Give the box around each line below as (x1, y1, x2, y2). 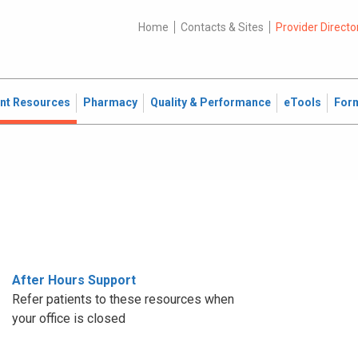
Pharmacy (83, 96, 137, 109)
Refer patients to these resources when (12, 292, 234, 307)
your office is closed (12, 311, 125, 326)
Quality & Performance (150, 96, 271, 109)
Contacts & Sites (180, 21, 264, 34)
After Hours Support (12, 272, 136, 288)
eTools (284, 96, 321, 109)
